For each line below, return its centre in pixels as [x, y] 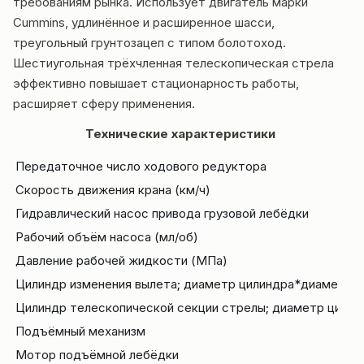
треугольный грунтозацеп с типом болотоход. [149, 43]
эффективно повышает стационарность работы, [156, 83]
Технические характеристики [182, 134]
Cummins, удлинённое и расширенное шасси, [144, 22]
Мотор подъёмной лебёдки [97, 355]
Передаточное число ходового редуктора [141, 166]
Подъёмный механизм [80, 331]
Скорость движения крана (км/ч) [113, 190]
